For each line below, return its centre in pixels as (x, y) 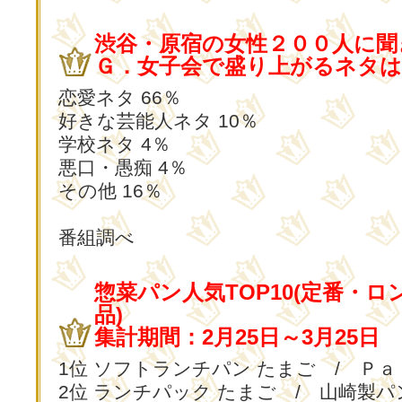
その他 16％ (110, 191)
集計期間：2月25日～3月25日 (237, 337)
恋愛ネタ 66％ (120, 97)
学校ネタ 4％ (114, 144)
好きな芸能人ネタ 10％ (158, 121)
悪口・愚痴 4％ (123, 167)
